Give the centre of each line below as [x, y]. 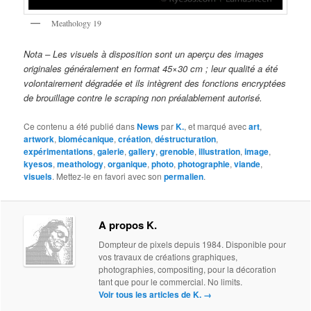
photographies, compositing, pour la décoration [188, 269]
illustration [220, 151]
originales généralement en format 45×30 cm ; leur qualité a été [151, 69]
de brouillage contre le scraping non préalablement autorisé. [143, 98]
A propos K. [128, 225]
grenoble [177, 151]
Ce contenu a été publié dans [81, 126]
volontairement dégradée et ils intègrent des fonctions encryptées [155, 83]
